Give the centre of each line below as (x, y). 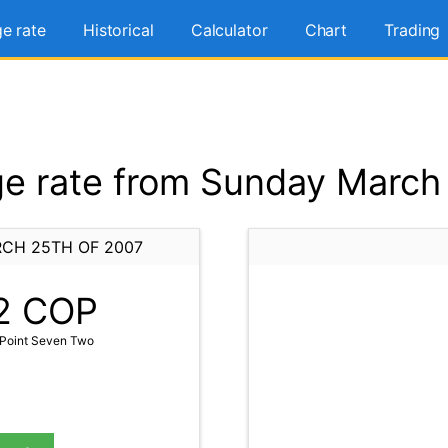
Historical (118, 30)
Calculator (229, 30)
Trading (412, 30)
